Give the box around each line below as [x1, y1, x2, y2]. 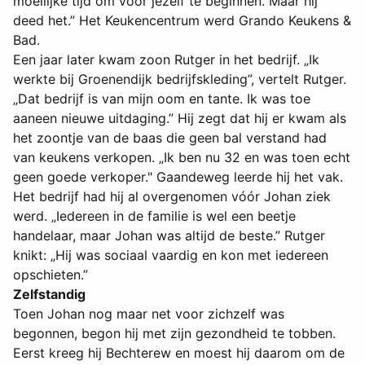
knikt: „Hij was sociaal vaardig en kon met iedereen [13, 247, 328, 264]
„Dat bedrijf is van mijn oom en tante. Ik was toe [13, 90, 310, 108]
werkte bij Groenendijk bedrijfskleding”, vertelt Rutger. [13, 71, 346, 88]
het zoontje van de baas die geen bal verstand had [13, 130, 327, 147]
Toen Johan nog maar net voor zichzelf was [13, 306, 284, 323]
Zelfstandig [13, 286, 86, 303]
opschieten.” [13, 266, 88, 284]
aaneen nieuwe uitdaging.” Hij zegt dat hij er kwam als [13, 110, 346, 127]
